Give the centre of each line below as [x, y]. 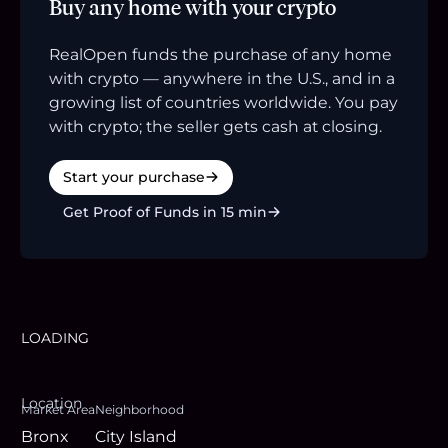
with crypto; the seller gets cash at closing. [215, 126]
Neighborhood [139, 409]
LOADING [55, 337]
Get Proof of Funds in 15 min [165, 211]
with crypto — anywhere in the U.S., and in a [222, 78]
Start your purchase [134, 176]
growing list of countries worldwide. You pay [223, 102]
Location [51, 402]
